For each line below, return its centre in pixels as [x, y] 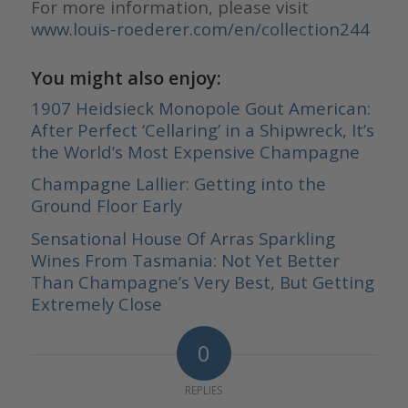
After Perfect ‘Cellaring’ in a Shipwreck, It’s [202, 130]
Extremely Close [96, 303]
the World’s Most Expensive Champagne [195, 152]
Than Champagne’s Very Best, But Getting [202, 281]
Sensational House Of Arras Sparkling [183, 238]
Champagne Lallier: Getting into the [178, 184]
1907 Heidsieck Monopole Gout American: [200, 108]
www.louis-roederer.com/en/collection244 [200, 29]
